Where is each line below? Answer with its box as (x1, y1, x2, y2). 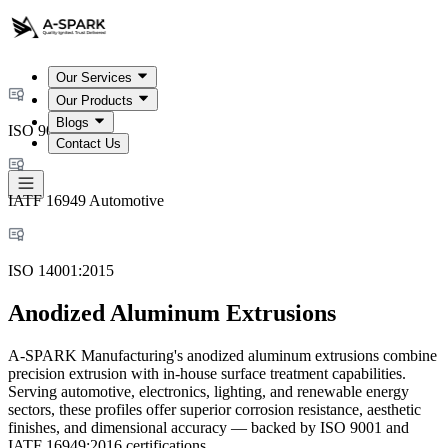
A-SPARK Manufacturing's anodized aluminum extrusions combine (8, 346, 437, 364)
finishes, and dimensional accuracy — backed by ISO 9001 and (8, 418, 409, 436)
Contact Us (56, 135, 121, 151)
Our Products (56, 92, 133, 108)
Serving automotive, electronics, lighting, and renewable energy (8, 382, 409, 400)
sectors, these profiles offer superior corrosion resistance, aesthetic (8, 400, 421, 418)
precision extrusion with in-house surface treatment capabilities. (8, 364, 406, 382)
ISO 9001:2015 (8, 122, 106, 139)
